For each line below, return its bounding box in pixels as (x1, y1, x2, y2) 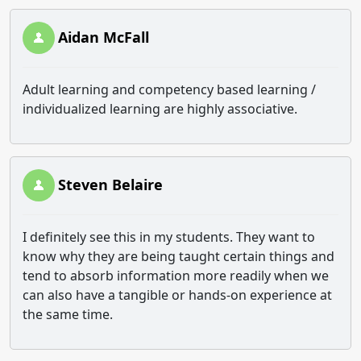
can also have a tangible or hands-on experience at (23, 286, 332, 304)
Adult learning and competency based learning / (23, 81, 316, 98)
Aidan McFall (58, 27, 149, 47)
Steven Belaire (58, 175, 163, 194)
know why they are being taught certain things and (23, 247, 334, 265)
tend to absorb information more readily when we (23, 267, 329, 284)
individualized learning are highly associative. (23, 100, 297, 118)
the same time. (23, 305, 113, 323)
